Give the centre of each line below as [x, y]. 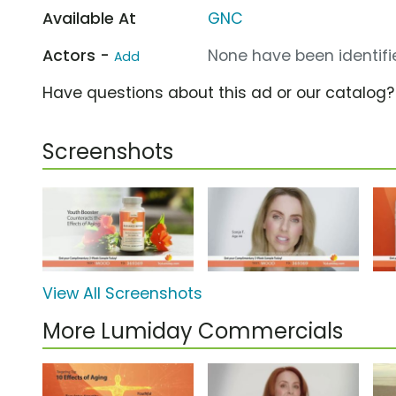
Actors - [78, 55]
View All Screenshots [122, 294]
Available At [89, 18]
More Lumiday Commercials [193, 331]
